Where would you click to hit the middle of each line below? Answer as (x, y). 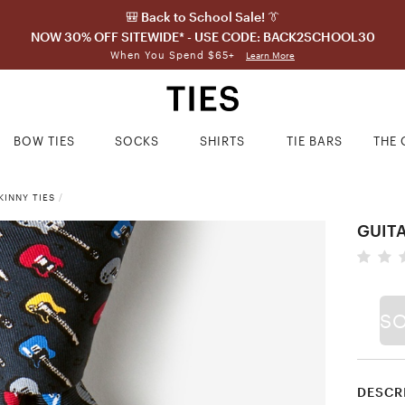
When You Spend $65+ (174, 55)
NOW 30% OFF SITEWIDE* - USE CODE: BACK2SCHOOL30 (202, 37)
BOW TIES (45, 141)
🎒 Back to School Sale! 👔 (202, 17)
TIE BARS (315, 141)
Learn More (270, 55)
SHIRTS (223, 141)
